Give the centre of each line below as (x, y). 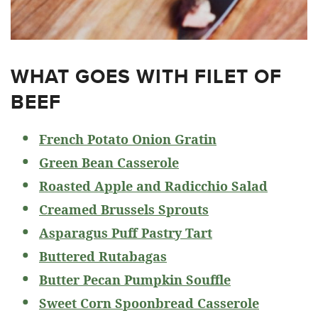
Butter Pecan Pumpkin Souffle (135, 279)
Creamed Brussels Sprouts (124, 209)
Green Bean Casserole (109, 162)
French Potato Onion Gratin (128, 139)
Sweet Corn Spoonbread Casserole (149, 303)
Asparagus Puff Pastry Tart (126, 232)
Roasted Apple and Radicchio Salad (153, 186)
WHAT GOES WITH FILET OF (146, 76)
